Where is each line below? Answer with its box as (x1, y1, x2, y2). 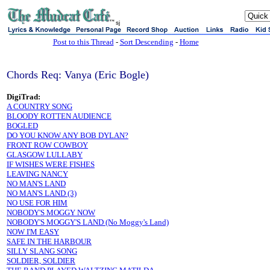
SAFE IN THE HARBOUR (7, 237, 92, 246)
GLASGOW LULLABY (7, 150, 83, 159)
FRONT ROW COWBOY (7, 140, 88, 149)
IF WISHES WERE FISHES (7, 160, 95, 169)
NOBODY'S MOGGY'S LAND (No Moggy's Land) (7, 218, 169, 227)
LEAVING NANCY (7, 169, 68, 178)
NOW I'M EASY (7, 227, 59, 236)
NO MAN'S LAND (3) (7, 189, 77, 198)
